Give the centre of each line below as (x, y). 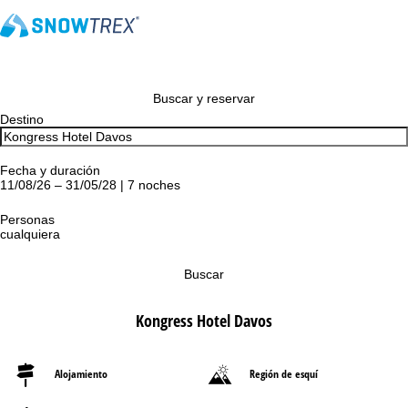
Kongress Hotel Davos (204, 321)
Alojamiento (81, 374)
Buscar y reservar (204, 98)
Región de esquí (284, 374)
